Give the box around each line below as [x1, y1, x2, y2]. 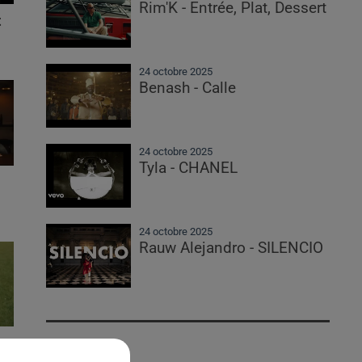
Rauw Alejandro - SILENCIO [139, 239, 324, 257]
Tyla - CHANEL [139, 159, 238, 177]
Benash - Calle [139, 79, 237, 97]
